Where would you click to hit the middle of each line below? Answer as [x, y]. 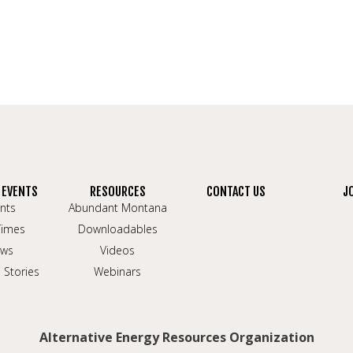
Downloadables [117, 229]
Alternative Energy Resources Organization [176, 337]
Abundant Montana [117, 208]
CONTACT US [236, 191]
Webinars [117, 271]
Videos [117, 250]
